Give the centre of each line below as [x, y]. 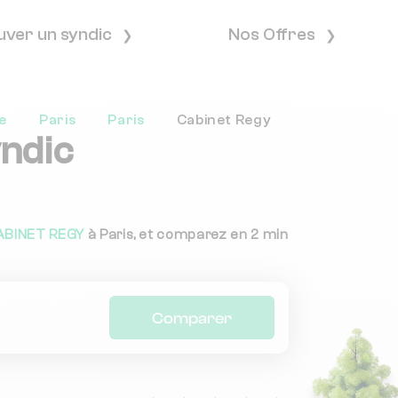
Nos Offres [274, 35]
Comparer [192, 318]
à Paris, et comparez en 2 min [186, 235]
